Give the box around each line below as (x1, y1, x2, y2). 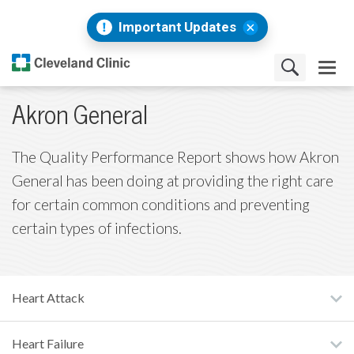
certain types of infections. (12, 219, 182, 239)
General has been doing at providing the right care (12, 171, 333, 191)
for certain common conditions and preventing (12, 195, 310, 215)
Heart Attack (12, 290, 85, 307)
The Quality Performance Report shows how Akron (12, 148, 339, 168)
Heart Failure (12, 336, 84, 352)
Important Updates (118, 18, 236, 36)
